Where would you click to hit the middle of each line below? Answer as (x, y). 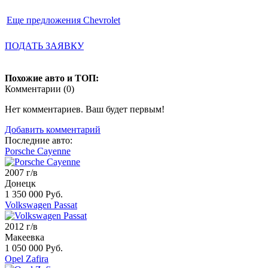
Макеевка (25, 237)
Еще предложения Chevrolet (63, 20)
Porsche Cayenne (38, 151)
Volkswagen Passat (41, 205)
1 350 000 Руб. (34, 194)
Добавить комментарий (53, 129)
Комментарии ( (36, 89)
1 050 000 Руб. (34, 248)
